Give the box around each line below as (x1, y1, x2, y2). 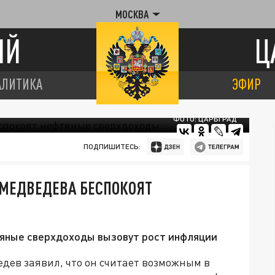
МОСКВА (115, 8, 149, 20)
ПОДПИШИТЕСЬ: (83, 142, 141, 151)
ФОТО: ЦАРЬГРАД (173, 114, 237, 123)
